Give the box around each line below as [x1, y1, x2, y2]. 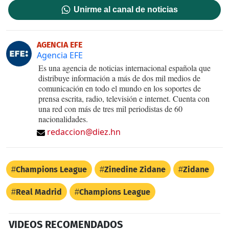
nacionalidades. [38, 113, 88, 124]
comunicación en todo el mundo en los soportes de [38, 82, 201, 94]
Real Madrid [16, 187, 62, 197]
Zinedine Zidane [104, 164, 166, 174]
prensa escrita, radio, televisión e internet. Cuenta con [38, 93, 210, 104]
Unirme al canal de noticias [74, 5, 178, 14]
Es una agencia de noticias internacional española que [38, 62, 211, 73]
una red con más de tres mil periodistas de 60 [38, 103, 182, 114]
